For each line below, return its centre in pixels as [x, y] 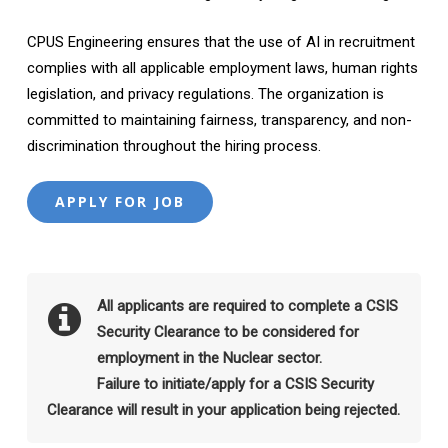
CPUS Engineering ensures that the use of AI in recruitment [220, 41]
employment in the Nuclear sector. [209, 358]
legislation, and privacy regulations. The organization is [205, 93]
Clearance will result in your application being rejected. [223, 410]
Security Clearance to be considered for [227, 332]
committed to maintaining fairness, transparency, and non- [219, 119]
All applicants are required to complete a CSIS [247, 306]
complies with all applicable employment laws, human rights [222, 67]
